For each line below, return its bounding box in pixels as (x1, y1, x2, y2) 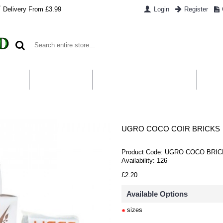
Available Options (126, 190, 188, 198)
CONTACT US (37, 75, 85, 84)
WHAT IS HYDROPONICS (101, 75, 189, 84)
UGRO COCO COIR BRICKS (121, 124, 220, 133)
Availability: (121, 157, 157, 164)
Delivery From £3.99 (3, 5, 61, 13)
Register (184, 5, 208, 13)
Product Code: (121, 148, 165, 156)
